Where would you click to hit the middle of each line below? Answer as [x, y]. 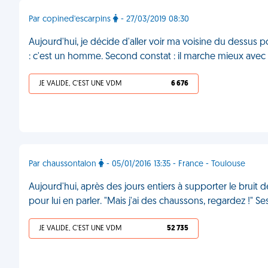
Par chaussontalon [64, 164]
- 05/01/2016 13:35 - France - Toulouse [175, 164]
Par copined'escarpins [71, 19]
